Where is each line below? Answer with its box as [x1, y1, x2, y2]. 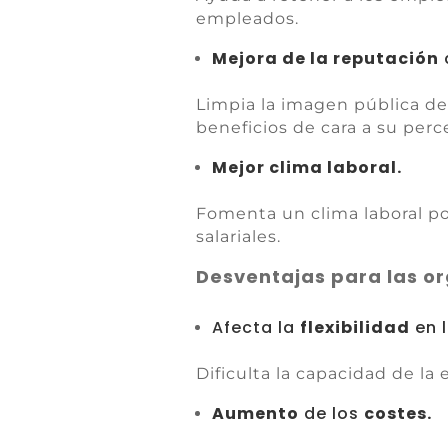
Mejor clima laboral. [212, 156, 403, 179]
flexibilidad [300, 316, 411, 339]
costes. [364, 402, 433, 425]
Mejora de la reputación [212, 47, 440, 70]
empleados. [196, 9, 300, 28]
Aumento [212, 402, 300, 425]
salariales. [196, 227, 282, 246]
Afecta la [212, 316, 301, 339]
